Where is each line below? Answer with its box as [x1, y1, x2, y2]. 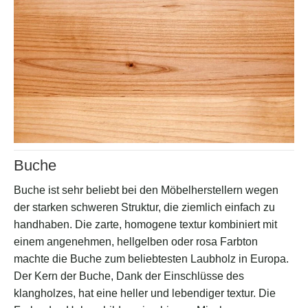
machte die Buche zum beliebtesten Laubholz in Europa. [14, 252, 289, 265]
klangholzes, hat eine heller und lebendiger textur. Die [14, 287, 276, 299]
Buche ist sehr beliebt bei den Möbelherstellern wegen [14, 184, 278, 196]
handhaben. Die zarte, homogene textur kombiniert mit [14, 218, 277, 230]
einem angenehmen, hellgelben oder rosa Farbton [14, 235, 258, 247]
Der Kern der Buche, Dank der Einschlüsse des [14, 269, 244, 282]
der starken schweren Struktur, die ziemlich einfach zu [14, 201, 275, 213]
